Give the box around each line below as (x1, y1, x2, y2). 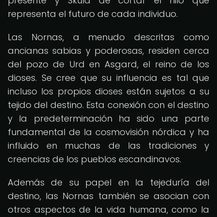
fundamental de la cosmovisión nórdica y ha (8, 126, 209, 138)
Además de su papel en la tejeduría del (8, 176, 209, 188)
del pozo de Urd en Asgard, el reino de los (8, 58, 209, 70)
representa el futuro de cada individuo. (8, 8, 178, 20)
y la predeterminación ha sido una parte (8, 112, 209, 124)
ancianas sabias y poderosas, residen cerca (8, 45, 209, 57)
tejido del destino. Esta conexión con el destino (8, 99, 209, 111)
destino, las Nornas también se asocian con (8, 190, 209, 202)
